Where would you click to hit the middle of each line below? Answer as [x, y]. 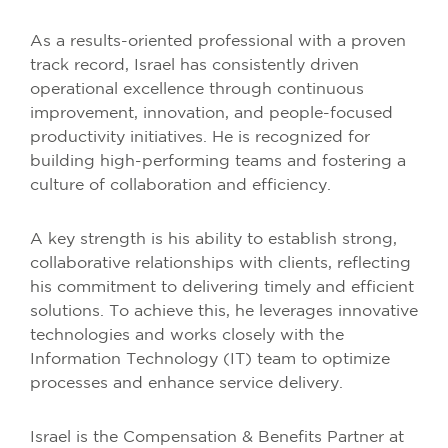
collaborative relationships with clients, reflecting [220, 263]
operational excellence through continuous [197, 89]
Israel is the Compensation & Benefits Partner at [217, 437]
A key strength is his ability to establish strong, [213, 239]
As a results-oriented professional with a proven [218, 41]
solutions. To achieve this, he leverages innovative [224, 311]
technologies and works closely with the [187, 335]
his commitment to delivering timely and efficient [222, 287]
